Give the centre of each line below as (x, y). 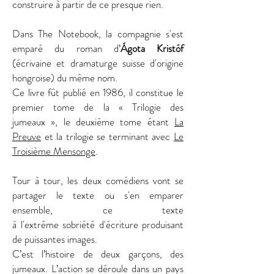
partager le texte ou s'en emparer (98, 195)
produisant (161, 224)
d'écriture (118, 224)
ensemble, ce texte (98, 210)
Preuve (27, 136)
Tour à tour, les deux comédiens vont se (98, 180)
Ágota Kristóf (152, 48)
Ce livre (30, 92)
